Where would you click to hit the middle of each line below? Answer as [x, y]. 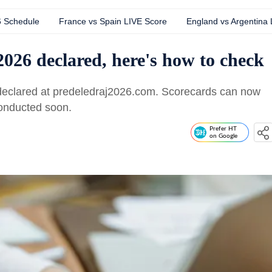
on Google [223, 136]
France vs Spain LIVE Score [113, 21]
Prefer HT [223, 129]
